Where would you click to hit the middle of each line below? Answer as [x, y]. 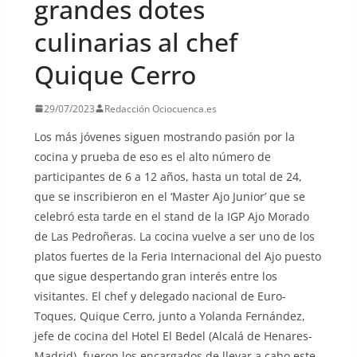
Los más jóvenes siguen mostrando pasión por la [164, 136]
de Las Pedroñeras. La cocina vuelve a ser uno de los [174, 236]
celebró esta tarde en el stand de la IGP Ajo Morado [171, 216]
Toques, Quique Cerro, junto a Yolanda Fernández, [169, 316]
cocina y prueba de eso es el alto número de [152, 156]
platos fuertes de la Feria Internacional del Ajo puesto [177, 256]
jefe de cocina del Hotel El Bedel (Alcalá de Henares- [173, 335]
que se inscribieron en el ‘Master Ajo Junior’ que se [169, 196]
